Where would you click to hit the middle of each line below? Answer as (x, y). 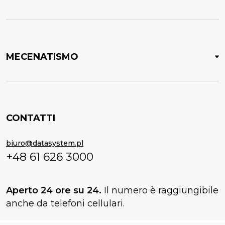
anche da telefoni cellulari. (65, 204)
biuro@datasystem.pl (45, 143)
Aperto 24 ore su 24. (55, 191)
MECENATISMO (42, 57)
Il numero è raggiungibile (161, 191)
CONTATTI (31, 118)
